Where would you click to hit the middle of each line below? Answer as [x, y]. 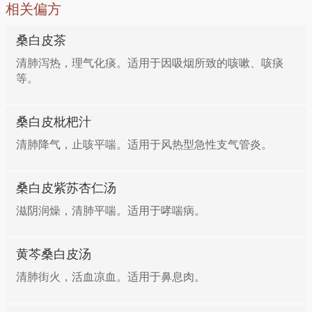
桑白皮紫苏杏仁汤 [66, 188]
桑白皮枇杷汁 [54, 122]
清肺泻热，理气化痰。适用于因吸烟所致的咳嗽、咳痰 [150, 63]
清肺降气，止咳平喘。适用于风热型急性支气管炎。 [144, 145]
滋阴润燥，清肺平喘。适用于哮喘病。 [111, 211]
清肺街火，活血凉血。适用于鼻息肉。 [111, 277]
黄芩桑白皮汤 [54, 254]
